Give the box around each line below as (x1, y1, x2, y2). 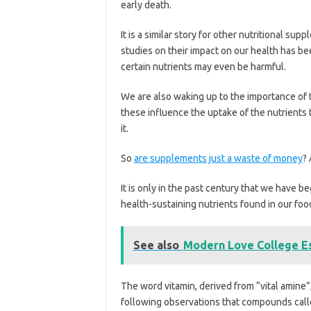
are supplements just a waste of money (133, 153, 303, 165)
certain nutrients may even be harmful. (120, 61, 286, 73)
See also (133, 239, 179, 252)
